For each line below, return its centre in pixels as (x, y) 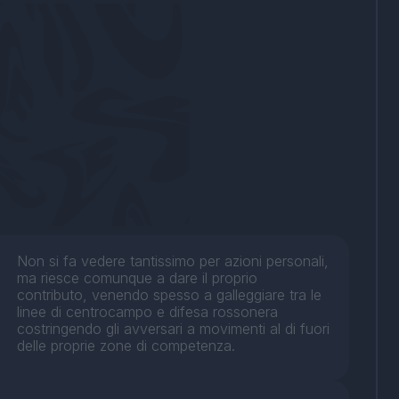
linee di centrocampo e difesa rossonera (148, 312)
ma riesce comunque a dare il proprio (138, 278)
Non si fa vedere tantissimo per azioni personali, (173, 261)
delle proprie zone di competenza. (126, 346)
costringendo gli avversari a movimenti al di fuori (174, 329)
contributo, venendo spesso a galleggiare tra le (170, 295)
